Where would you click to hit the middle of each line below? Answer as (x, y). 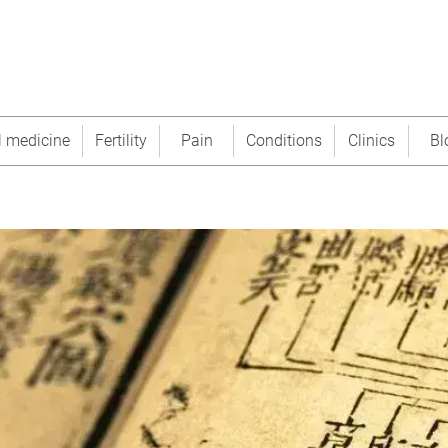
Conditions (284, 140)
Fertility (121, 140)
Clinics (371, 140)
